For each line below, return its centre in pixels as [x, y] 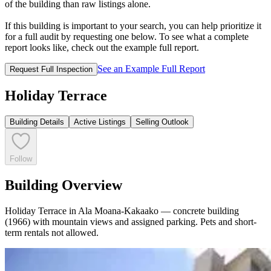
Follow [21, 159]
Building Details [37, 122]
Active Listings [100, 122]
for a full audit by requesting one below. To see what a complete [127, 36]
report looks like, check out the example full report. [102, 47]
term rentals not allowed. [52, 233]
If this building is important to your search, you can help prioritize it [133, 25]
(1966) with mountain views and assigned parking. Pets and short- [131, 222]
